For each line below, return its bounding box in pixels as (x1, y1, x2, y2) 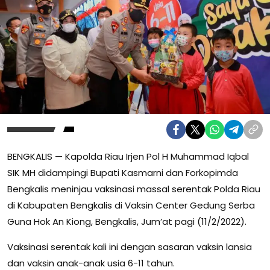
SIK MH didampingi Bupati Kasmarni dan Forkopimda (7, 166, 238, 179)
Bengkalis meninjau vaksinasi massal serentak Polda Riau (7, 182, 260, 195)
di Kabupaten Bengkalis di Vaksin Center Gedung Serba (7, 198, 255, 212)
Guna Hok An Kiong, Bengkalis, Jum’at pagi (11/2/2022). (7, 215, 246, 228)
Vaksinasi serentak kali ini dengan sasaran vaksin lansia (7, 240, 252, 253)
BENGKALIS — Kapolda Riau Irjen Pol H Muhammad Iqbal (7, 149, 249, 163)
